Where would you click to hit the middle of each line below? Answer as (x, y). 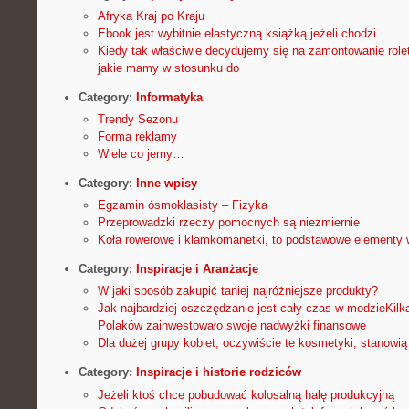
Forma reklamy (137, 136)
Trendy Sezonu (137, 119)
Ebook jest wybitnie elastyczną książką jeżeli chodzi (236, 33)
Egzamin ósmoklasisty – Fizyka (182, 205)
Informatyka (169, 97)
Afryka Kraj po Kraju (151, 16)
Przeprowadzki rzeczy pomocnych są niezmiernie (228, 223)
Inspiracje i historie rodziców (218, 372)
